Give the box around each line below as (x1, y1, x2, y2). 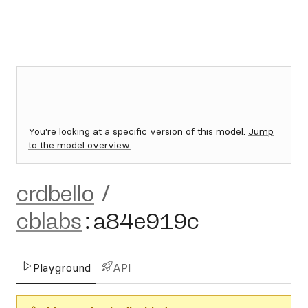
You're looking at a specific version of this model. (28, 125, 248, 137)
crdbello (16, 181, 94, 207)
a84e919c (93, 208, 199, 234)
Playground (33, 261, 91, 274)
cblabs (16, 208, 82, 234)
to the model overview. (28, 139, 131, 151)
